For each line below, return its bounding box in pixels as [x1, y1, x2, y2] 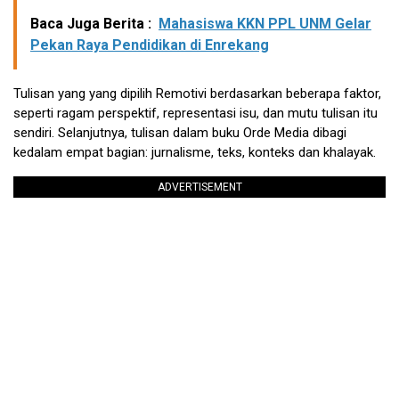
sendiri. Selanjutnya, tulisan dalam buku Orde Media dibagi [13, 125, 346, 142]
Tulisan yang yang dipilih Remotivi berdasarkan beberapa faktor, [13, 85, 381, 102]
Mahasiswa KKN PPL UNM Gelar [159, 15, 371, 33]
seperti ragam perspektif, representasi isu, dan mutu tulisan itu [13, 105, 378, 122]
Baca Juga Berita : [30, 15, 151, 33]
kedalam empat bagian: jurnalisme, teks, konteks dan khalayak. [13, 144, 376, 161]
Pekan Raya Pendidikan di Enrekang [30, 37, 269, 54]
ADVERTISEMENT [157, 181, 242, 194]
